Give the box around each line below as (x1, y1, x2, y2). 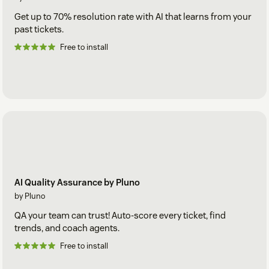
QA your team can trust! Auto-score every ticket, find (14, 209, 226, 221)
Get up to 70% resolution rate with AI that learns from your (14, 11, 252, 23)
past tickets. (14, 23, 64, 35)
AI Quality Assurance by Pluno (14, 176, 140, 188)
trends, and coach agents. (14, 222, 119, 234)
